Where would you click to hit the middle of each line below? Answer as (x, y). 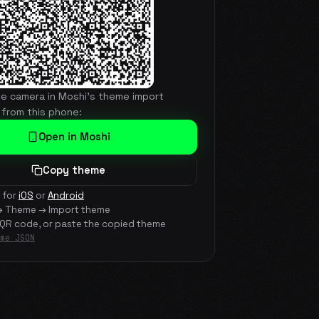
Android (66, 195)
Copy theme (74, 170)
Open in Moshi (74, 136)
